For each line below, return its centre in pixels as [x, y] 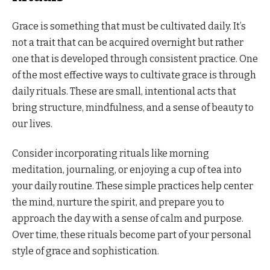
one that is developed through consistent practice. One [135, 59]
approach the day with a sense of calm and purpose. [128, 219]
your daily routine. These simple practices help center [133, 186]
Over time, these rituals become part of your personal [132, 235]
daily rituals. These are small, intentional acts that [124, 92]
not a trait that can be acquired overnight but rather [128, 43]
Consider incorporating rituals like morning [111, 154]
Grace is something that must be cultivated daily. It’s [129, 27]
